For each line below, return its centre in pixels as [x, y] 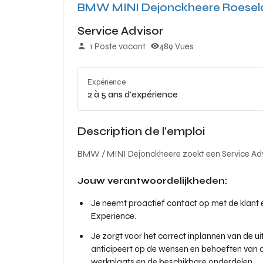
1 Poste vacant [118, 46]
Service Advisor [120, 31]
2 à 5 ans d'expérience [133, 95]
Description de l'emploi [141, 131]
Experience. [114, 216]
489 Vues [176, 46]
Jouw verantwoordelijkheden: [152, 181]
